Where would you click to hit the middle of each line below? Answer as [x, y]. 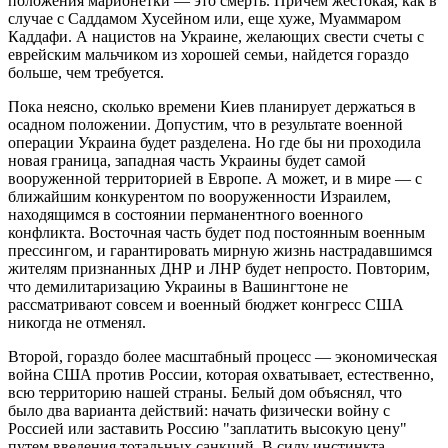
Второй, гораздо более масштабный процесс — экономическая [222, 357]
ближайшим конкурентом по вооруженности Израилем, [199, 197]
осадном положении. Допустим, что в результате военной [205, 125]
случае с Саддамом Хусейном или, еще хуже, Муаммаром [204, 19]
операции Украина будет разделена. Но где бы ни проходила [214, 143]
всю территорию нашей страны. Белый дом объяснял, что [205, 393]
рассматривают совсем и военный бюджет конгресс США [206, 305]
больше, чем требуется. [86, 73]
